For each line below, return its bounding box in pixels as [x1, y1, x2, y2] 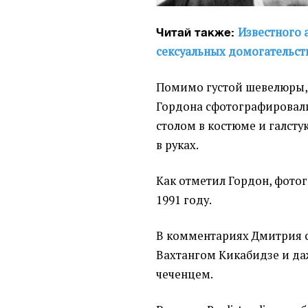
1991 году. [156, 192, 212, 208]
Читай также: [156, 25, 239, 39]
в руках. [156, 137, 199, 153]
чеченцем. [156, 266, 214, 282]
